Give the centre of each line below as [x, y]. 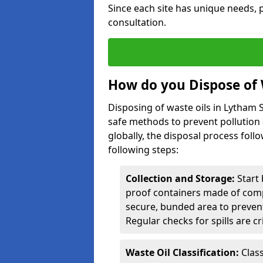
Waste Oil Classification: [182, 252]
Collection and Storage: [180, 178]
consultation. [137, 22]
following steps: [143, 150]
